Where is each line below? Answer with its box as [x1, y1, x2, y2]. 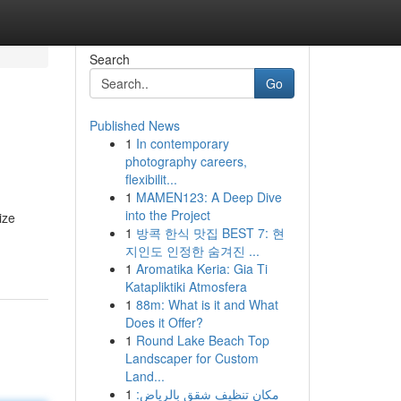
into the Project [124, 206, 210, 224]
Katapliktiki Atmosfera [124, 277, 247, 295]
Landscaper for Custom [124, 349, 259, 367]
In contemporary [135, 134, 229, 152]
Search [89, 50, 130, 68]
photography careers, [124, 152, 247, 170]
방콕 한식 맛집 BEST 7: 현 [135, 224, 285, 242]
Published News [89, 116, 180, 134]
